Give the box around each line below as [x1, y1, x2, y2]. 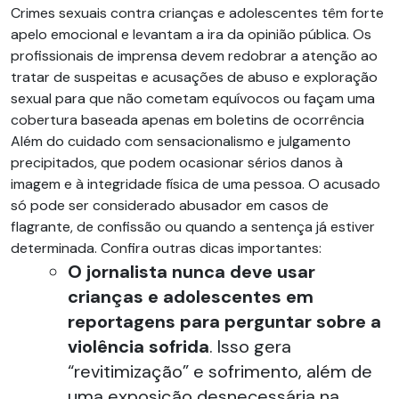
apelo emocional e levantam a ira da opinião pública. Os [11, 25, 371, 44]
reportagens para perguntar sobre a [68, 310, 381, 333]
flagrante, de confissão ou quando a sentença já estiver [11, 217, 375, 236]
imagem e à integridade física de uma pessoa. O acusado [11, 175, 380, 193]
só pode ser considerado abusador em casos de [11, 196, 329, 215]
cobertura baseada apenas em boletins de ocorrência [11, 110, 364, 129]
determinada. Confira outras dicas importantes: [11, 239, 322, 257]
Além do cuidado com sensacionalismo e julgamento [11, 132, 351, 151]
